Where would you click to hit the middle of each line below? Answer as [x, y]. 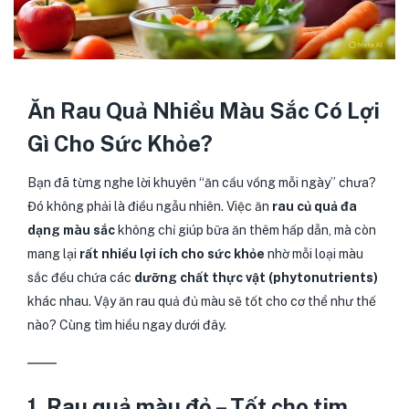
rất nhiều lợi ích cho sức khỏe [172, 253]
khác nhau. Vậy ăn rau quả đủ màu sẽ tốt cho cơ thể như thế [202, 301]
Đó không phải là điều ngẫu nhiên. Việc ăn [150, 206]
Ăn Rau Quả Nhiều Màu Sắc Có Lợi [204, 111]
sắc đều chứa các [81, 277]
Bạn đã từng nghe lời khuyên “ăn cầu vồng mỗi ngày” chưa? [202, 182]
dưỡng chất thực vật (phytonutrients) [256, 277]
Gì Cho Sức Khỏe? [120, 144]
